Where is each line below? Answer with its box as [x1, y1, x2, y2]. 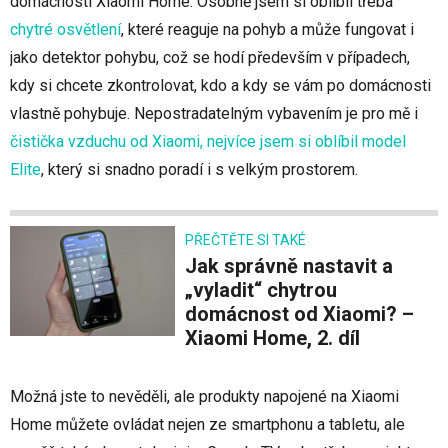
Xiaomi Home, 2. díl [185, 326, 360, 351]
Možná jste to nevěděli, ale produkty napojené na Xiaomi [10, 387, 399, 407]
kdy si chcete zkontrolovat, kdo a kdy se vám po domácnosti [10, 76, 431, 96]
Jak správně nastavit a [185, 254, 197, 279]
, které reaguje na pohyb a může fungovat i [121, 20, 414, 40]
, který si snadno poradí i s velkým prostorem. [41, 160, 358, 180]
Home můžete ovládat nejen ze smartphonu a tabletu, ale [10, 415, 405, 435]
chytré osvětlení [10, 20, 121, 40]
